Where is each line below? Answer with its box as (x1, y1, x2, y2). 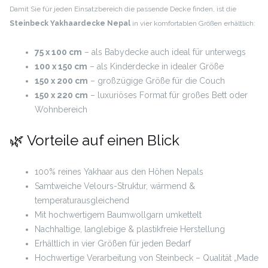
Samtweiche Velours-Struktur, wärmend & (35, 181, 195, 191)
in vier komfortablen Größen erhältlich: (130, 19, 255, 28)
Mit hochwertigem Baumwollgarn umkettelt (35, 209, 202, 220)
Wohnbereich (35, 104, 87, 114)
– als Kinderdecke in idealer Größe (87, 61, 224, 71)
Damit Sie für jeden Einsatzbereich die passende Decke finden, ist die (10, 4, 236, 13)
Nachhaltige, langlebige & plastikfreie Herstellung (35, 224, 225, 234)
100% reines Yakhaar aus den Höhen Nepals (35, 166, 203, 176)
